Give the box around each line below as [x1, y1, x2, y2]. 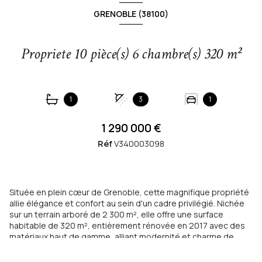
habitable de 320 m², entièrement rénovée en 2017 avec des [9, 220, 245, 232]
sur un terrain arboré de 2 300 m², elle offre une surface [9, 209, 223, 220]
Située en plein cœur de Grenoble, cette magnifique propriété [9, 187, 249, 198]
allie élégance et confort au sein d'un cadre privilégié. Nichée [9, 198, 244, 209]
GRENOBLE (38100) [94, 8, 168, 19]
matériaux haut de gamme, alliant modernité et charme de [9, 231, 234, 243]
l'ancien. [9, 242, 40, 254]
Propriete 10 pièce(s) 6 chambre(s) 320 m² [226, 44, 242, 64]
